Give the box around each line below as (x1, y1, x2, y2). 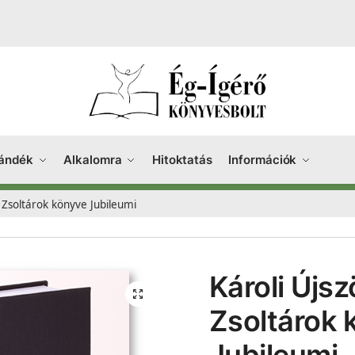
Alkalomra (63, 152, 122, 167)
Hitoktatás (151, 152, 212, 167)
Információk (228, 152, 297, 167)
